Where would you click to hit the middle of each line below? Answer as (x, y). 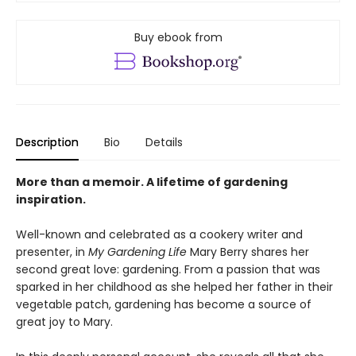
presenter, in (52, 252)
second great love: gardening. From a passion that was (168, 270)
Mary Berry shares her (248, 252)
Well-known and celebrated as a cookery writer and (159, 235)
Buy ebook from (178, 38)
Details (164, 143)
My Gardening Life (137, 252)
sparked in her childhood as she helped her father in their (174, 287)
